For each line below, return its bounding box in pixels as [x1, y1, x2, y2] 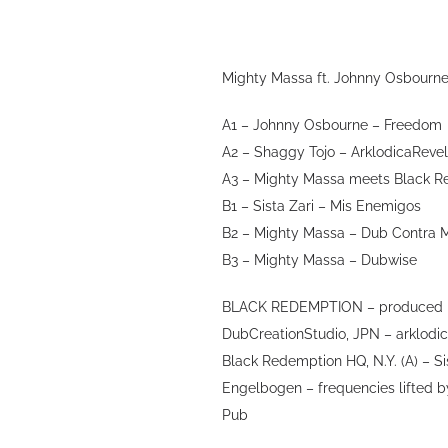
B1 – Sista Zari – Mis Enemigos [222, 198, 422, 214]
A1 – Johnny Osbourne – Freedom [222, 117, 443, 133]
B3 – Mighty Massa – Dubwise [222, 252, 418, 268]
